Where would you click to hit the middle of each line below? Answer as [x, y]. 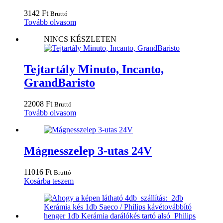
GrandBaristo [59, 82]
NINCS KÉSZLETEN [80, 39]
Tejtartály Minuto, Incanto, [94, 69]
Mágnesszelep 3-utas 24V [88, 151]
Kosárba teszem [49, 181]
